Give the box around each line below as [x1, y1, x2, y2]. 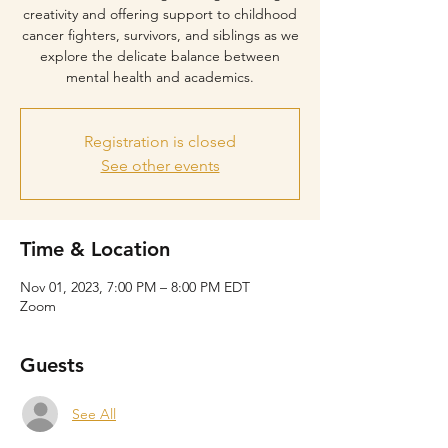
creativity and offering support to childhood [23, 5, 297, 23]
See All [72, 404, 116, 423]
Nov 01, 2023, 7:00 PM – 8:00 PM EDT [20, 278, 250, 296]
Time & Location [20, 237, 170, 261]
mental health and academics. [66, 68, 254, 86]
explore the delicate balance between [40, 47, 280, 65]
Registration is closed [84, 132, 236, 151]
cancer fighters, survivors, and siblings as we [21, 26, 299, 44]
